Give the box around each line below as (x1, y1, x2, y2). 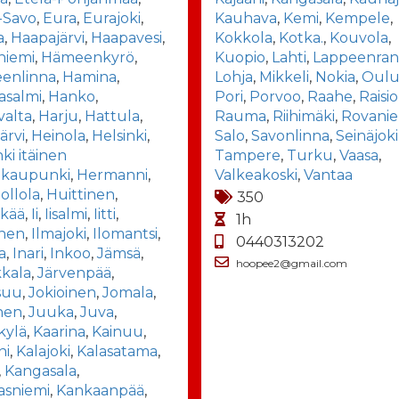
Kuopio (215, 48, 266, 66)
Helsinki (92, 126, 148, 144)
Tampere (215, 146, 281, 164)
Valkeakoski (215, 166, 298, 183)
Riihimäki (273, 107, 336, 125)
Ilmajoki (31, 224, 87, 242)
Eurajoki (83, 9, 142, 27)
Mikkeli (259, 68, 310, 85)
